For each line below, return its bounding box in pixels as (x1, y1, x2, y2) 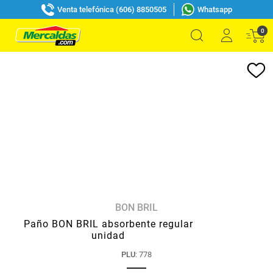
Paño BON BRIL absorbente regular (23, 218, 193, 230)
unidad (91, 230, 125, 241)
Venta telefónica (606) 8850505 (57, 4, 166, 14)
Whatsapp (197, 4, 232, 14)
